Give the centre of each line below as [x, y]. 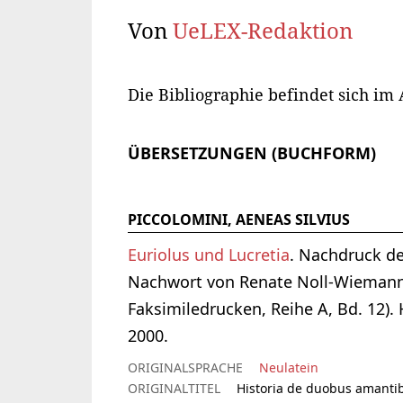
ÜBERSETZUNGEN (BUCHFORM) [252, 153]
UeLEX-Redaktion [263, 31]
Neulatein [289, 368]
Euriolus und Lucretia [209, 255]
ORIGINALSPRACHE [185, 368]
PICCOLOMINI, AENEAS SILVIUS [239, 220]
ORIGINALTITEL [174, 389]
